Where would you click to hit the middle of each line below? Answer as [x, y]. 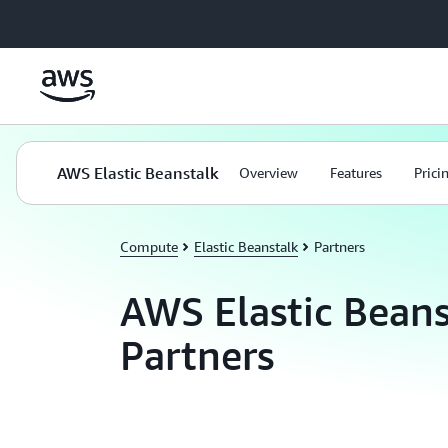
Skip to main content [73, 20]
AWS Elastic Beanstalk [138, 173]
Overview [268, 172]
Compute [149, 246]
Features [356, 172]
